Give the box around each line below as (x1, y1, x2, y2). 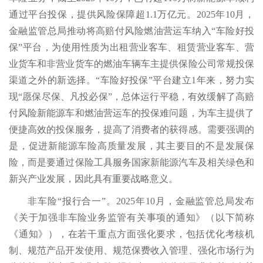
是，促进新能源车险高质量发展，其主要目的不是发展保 (9, 141, 254, 151)
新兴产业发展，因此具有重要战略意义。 (9, 174, 178, 184)
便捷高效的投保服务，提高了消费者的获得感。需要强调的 (9, 124, 254, 135)
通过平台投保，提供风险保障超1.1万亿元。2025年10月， (9, 9, 254, 20)
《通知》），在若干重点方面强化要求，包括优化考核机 (9, 229, 254, 240)
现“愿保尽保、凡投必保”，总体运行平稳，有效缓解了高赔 (9, 92, 254, 102)
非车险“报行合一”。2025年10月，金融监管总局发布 (28, 196, 254, 207)
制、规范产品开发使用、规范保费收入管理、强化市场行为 (9, 245, 254, 256)
